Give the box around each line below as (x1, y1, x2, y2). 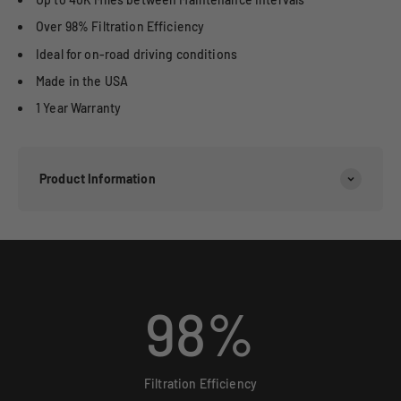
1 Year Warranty (36, 100, 122, 116)
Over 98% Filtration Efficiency (36, 19, 205, 35)
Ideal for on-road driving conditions (36, 46, 238, 62)
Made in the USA (36, 73, 129, 89)
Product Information (39, 171, 156, 187)
